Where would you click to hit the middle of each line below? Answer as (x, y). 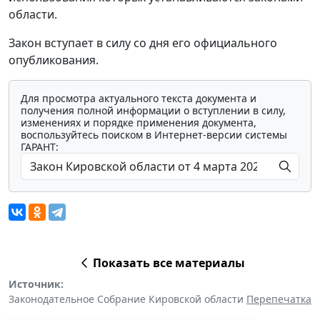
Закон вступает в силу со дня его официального (143, 42)
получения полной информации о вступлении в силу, (153, 110)
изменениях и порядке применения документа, (139, 122)
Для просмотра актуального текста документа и (139, 98)
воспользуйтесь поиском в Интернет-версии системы (154, 134)
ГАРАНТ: (40, 146)
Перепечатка (279, 299)
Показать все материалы (169, 262)
